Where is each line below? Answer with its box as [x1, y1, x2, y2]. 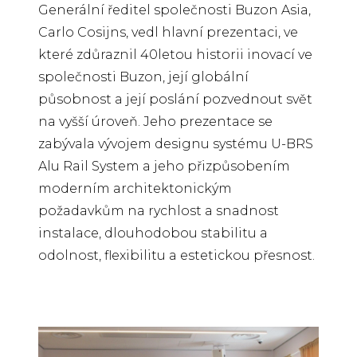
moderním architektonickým [38, 181, 232, 197]
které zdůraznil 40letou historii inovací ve [38, 47, 312, 63]
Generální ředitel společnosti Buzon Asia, [38, 2, 311, 18]
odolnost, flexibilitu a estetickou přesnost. [38, 248, 315, 264]
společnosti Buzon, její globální [38, 69, 249, 85]
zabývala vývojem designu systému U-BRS [38, 136, 313, 152]
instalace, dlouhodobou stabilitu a [38, 226, 268, 241]
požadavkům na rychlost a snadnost [38, 203, 279, 219]
